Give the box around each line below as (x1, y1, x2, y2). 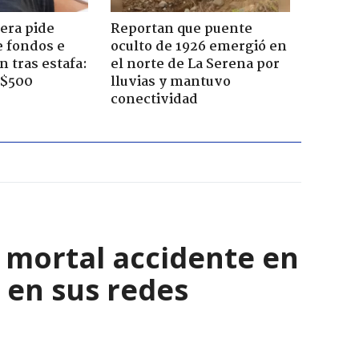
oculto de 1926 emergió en (110, 35, 287, 58)
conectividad (110, 88, 198, 111)
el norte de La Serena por (110, 53, 280, 75)
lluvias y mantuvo (110, 71, 231, 93)
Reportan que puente (110, 18, 252, 40)
